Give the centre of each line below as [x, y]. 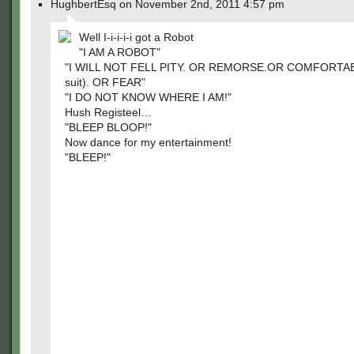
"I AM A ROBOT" [120, 52]
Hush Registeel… [108, 112]
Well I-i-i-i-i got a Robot [136, 37]
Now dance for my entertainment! [148, 142]
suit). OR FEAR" [105, 82]
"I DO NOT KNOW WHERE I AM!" [148, 97]
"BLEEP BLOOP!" [108, 127]
